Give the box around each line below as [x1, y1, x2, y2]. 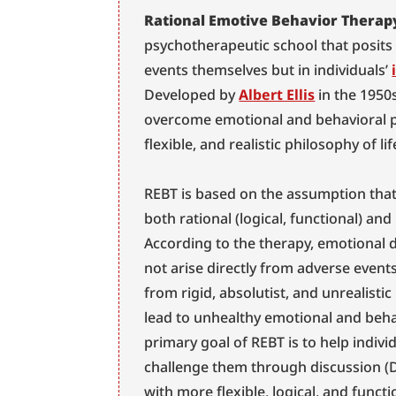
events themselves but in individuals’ [144, 60, 392, 80]
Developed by [144, 85, 240, 104]
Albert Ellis [239, 85, 316, 104]
